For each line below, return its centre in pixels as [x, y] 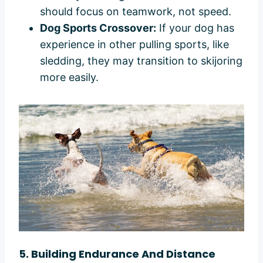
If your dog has [195, 28]
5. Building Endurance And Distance [117, 254]
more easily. [69, 77]
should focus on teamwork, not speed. [136, 11]
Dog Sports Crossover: [98, 28]
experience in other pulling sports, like [134, 44]
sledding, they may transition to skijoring [141, 60]
